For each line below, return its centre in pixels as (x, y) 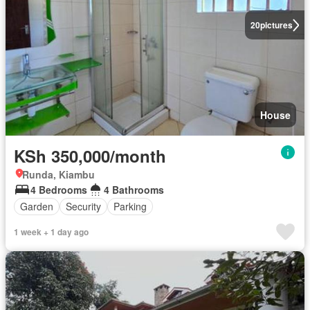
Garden (37, 207)
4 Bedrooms (59, 189)
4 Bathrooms (134, 189)
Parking (130, 207)
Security (83, 207)
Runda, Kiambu (58, 174)
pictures (276, 25)
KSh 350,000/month (90, 155)
